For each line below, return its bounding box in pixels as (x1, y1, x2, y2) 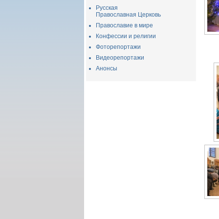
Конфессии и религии (96, 33, 156, 40)
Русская (96, 4, 118, 11)
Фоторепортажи (96, 44, 141, 50)
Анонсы (96, 65, 117, 72)
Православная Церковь (96, 11, 161, 18)
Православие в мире (96, 22, 153, 29)
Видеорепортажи (96, 54, 144, 61)
